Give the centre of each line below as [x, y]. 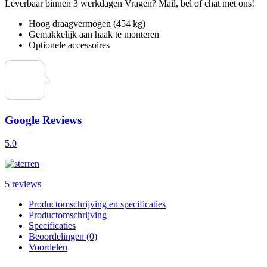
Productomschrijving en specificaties [97, 204]
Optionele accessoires [69, 45]
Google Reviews [43, 120]
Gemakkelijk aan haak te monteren [94, 35]
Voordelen [48, 247]
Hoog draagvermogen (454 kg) [87, 24]
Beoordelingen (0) [63, 236]
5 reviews [23, 184]
